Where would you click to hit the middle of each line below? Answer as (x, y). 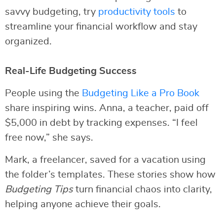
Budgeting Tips (39, 189)
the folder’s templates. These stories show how (110, 174)
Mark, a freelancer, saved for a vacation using (105, 160)
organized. (28, 41)
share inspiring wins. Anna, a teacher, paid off (107, 108)
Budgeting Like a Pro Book (141, 93)
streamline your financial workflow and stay (101, 26)
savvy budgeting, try (52, 12)
